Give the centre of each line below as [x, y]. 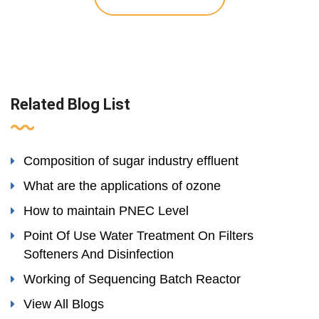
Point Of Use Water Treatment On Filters [138, 236]
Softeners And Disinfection [99, 255]
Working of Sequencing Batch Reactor [132, 279]
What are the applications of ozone [122, 186]
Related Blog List [70, 105]
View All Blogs [64, 304]
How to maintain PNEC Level [106, 211]
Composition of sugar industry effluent [131, 161]
